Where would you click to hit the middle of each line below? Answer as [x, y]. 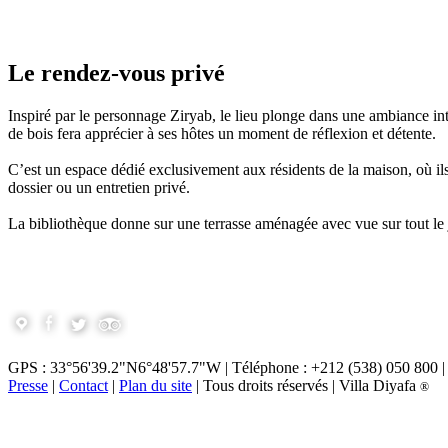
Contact [83, 385]
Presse [28, 385]
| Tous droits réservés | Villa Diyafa [306, 385]
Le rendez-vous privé [116, 73]
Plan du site [155, 385]
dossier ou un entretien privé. [99, 188]
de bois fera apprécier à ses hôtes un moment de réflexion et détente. [222, 134]
